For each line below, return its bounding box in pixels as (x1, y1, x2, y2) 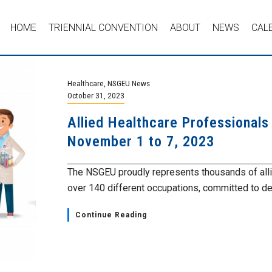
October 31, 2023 (67, 90, 124, 100)
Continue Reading (75, 211, 147, 219)
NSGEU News (107, 78, 150, 88)
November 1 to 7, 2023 (67, 133, 214, 150)
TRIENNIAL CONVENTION (49, 21, 158, 33)
